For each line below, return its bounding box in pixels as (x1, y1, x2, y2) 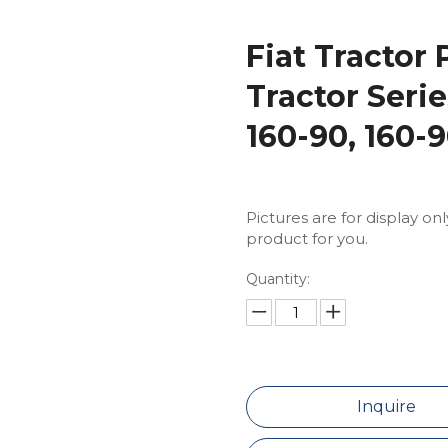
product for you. (245, 229, 368, 248)
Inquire (357, 397, 417, 416)
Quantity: (245, 270, 310, 288)
